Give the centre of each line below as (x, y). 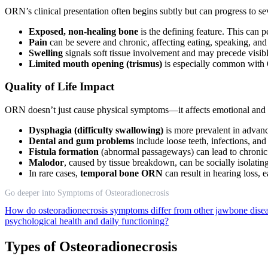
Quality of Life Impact (60, 87)
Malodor (46, 163)
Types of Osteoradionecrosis (91, 247)
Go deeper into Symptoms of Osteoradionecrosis (87, 193)
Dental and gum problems (81, 141)
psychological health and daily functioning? (87, 221)
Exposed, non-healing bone (83, 31)
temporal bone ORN (121, 173)
